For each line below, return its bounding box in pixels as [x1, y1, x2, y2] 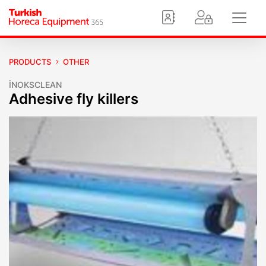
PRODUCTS [9, 57, 51, 66]
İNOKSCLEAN [9, 80, 62, 90]
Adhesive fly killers [9, 90, 138, 107]
